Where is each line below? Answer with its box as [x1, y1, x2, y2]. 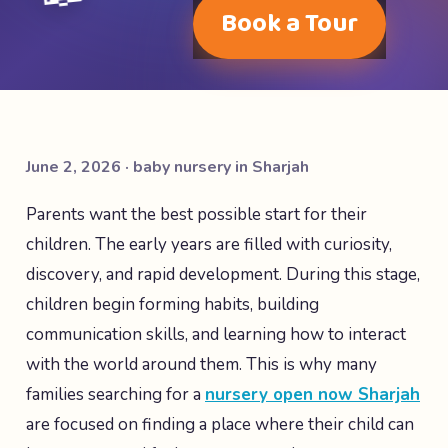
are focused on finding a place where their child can [26, 413, 414, 436]
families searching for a [26, 383, 205, 406]
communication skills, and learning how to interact [26, 323, 406, 346]
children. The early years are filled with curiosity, [26, 233, 392, 256]
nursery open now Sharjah [205, 383, 420, 406]
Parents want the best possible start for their [26, 203, 367, 226]
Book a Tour [221, 3, 358, 45]
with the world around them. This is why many [26, 353, 377, 376]
